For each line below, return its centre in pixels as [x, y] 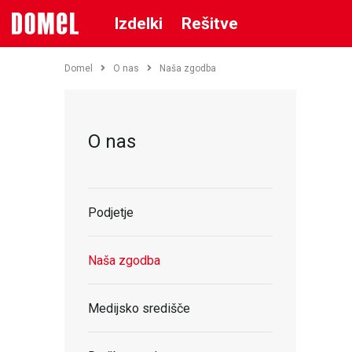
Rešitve [210, 24]
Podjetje [111, 212]
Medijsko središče [139, 308]
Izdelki [138, 24]
